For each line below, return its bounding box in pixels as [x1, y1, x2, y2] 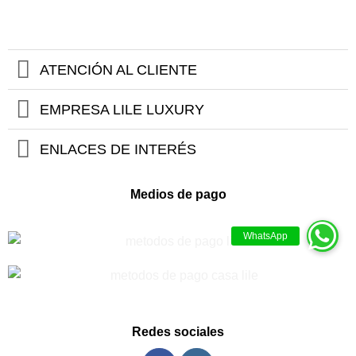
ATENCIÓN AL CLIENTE [40, 61, 198, 78]
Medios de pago [130, 188, 226, 202]
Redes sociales [132, 324, 224, 339]
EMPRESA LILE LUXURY [40, 101, 205, 118]
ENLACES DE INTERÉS [40, 141, 197, 157]
